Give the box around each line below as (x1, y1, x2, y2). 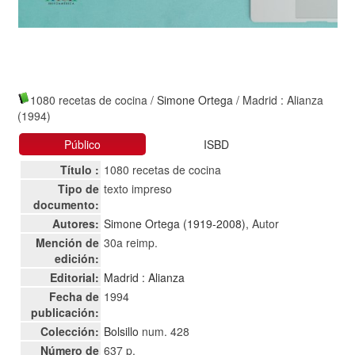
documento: (33, 197, 100, 212)
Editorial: (50, 269, 100, 285)
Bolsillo (104, 323, 139, 339)
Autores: (52, 216, 100, 231)
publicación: (31, 304, 100, 320)
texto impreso (104, 181, 173, 197)
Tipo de (58, 181, 100, 197)
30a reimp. (104, 235, 158, 250)
